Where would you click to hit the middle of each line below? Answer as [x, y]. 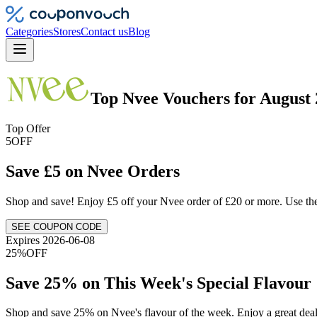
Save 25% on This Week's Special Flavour [158, 283]
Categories [29, 31]
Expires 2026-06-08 [50, 240]
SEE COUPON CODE [57, 226]
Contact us [104, 31]
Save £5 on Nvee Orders [93, 171]
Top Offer [28, 128]
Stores [67, 31]
